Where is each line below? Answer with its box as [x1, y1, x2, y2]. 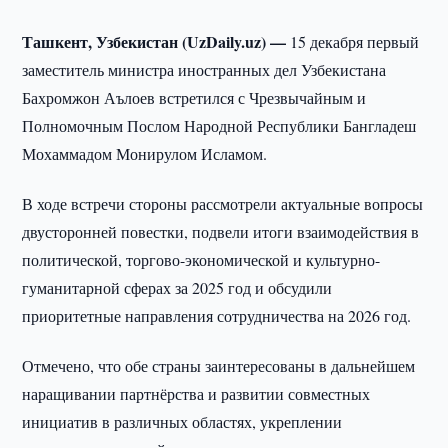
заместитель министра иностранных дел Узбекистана [22, 59, 387, 80]
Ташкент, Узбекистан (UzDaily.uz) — [22, 30, 291, 53]
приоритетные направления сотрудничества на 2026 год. [22, 305, 412, 326]
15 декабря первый [290, 31, 420, 52]
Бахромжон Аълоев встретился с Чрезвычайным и [22, 87, 367, 108]
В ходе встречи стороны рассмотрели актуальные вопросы [22, 193, 424, 214]
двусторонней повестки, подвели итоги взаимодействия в [22, 221, 420, 242]
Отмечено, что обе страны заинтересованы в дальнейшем [22, 355, 416, 376]
